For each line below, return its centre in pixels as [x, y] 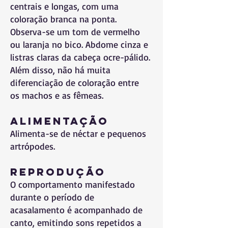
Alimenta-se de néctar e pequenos [78, 133]
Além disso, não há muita [60, 70]
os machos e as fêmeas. [57, 95]
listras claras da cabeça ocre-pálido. [80, 57]
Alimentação [60, 121]
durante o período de [52, 197]
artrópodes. [33, 146]
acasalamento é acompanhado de [76, 210]
